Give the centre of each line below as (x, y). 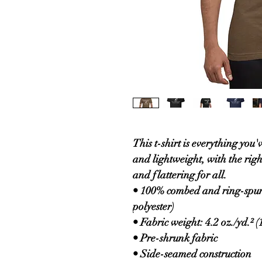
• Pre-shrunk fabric (175, 238)
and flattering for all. (181, 175)
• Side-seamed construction (192, 254)
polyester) (154, 206)
